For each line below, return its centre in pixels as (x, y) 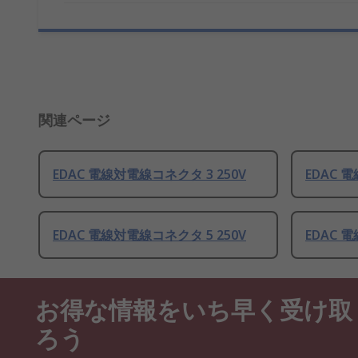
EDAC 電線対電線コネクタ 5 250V (149, 235)
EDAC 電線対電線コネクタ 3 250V (149, 175)
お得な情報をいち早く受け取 (194, 308)
